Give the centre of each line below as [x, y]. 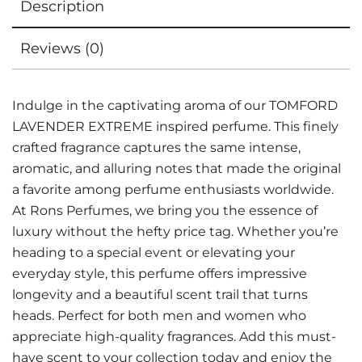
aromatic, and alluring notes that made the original [177, 168]
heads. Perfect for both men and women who [159, 316]
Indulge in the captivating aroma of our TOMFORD [175, 105]
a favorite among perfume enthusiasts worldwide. [173, 189]
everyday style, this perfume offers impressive [160, 274]
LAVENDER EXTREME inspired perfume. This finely [175, 126]
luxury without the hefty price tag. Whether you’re [175, 232]
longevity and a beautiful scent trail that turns [160, 295]
